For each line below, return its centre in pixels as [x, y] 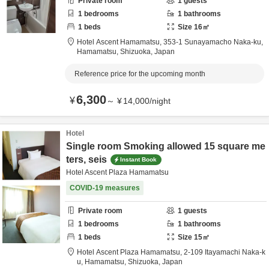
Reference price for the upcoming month [140, 74]
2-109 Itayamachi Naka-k [225, 252]
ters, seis [86, 159]
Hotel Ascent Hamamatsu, [120, 42]
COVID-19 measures [105, 188]
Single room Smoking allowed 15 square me [166, 146]
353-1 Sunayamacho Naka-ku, [214, 42]
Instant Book [138, 159]
